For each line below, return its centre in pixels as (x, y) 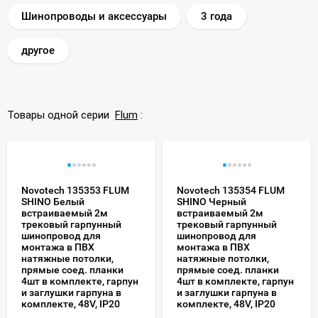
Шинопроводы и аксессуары (94, 16)
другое (38, 50)
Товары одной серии (61, 115)
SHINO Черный (212, 201)
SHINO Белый (53, 201)
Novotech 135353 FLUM (75, 190)
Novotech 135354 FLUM (231, 190)
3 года (216, 16)
